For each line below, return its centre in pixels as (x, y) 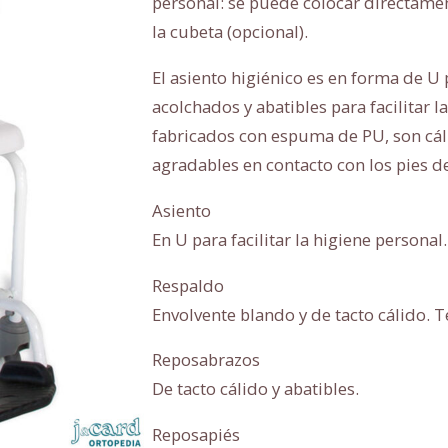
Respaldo (188, 285)
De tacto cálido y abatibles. (255, 389)
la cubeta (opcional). (230, 32)
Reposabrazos (206, 360)
